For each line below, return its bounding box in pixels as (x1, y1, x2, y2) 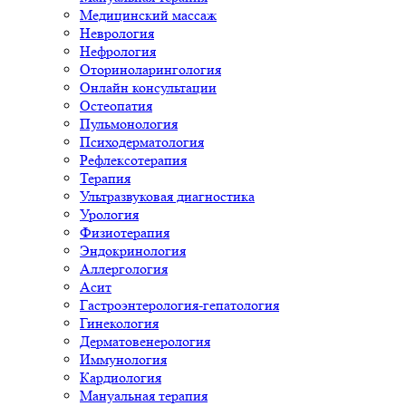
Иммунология (80, 351, 167, 368)
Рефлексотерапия (80, 151, 187, 169)
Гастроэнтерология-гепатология (80, 296, 279, 314)
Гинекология (80, 314, 159, 332)
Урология (80, 206, 139, 223)
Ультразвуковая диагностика (80, 188, 255, 205)
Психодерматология (80, 133, 204, 150)
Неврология (80, 24, 154, 42)
